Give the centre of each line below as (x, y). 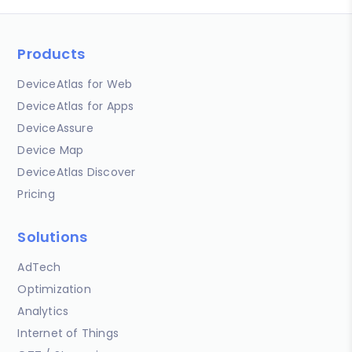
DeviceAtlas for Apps (76, 106)
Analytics (43, 311)
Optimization (54, 289)
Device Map (51, 150)
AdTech (39, 267)
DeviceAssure (55, 128)
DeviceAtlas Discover (77, 172)
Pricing (36, 194)
